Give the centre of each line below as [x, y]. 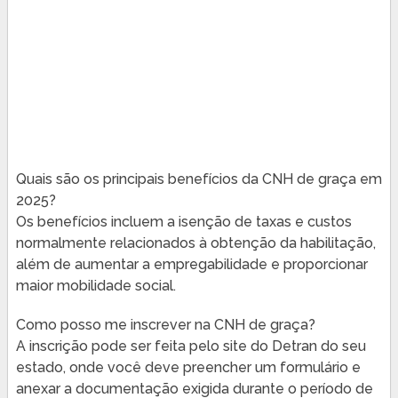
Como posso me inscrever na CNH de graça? [165, 324]
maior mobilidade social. [96, 285]
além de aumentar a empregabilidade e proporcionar [191, 264]
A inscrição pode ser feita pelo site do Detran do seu [191, 346]
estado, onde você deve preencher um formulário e [188, 367]
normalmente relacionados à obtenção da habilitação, [195, 243]
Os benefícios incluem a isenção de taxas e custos [183, 221]
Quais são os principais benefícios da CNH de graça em [199, 179]
